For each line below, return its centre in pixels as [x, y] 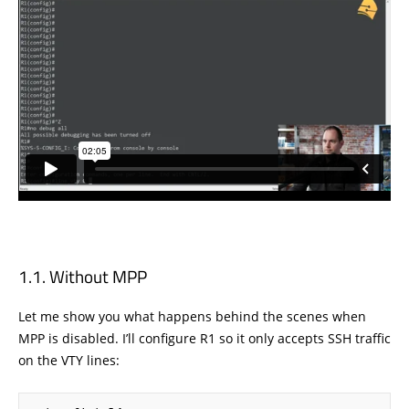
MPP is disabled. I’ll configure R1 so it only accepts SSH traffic [204, 339]
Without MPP [98, 277]
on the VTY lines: [69, 361]
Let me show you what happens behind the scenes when [192, 317]
